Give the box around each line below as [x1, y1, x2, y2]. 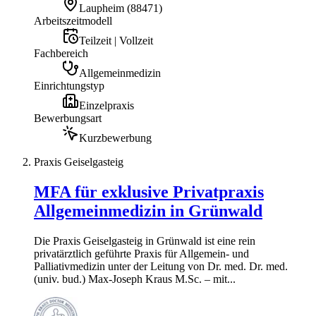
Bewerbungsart [34, 111, 102, 124]
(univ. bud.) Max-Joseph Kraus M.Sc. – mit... [34, 272, 236, 285]
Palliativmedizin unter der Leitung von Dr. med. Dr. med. [34, 260, 288, 272]
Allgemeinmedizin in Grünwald [34, 201, 262, 220]
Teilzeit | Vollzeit [79, 34, 153, 47]
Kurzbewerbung [79, 131, 152, 144]
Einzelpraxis [79, 99, 134, 111]
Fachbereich [34, 47, 88, 59]
